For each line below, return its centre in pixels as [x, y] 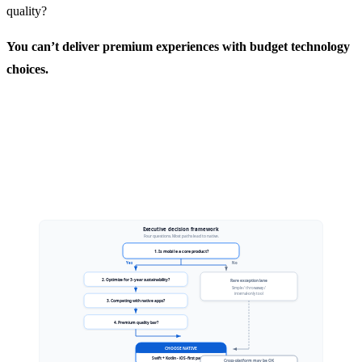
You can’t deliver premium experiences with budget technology [178, 46]
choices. [27, 69]
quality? [27, 11]
